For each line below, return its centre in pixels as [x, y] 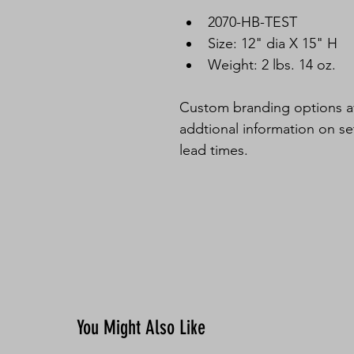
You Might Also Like [141, 328]
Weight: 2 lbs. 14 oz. [272, 65]
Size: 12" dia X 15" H [273, 43]
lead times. [216, 150]
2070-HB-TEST [252, 22]
